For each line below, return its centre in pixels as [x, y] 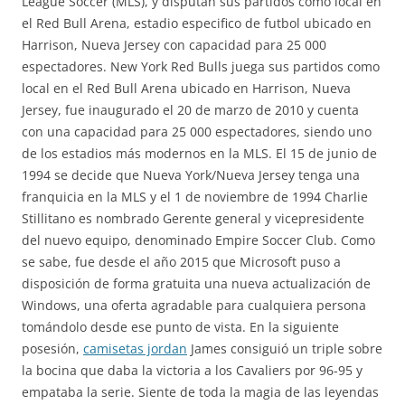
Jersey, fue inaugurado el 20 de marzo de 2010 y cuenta [190, 110]
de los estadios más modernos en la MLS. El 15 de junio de [199, 153]
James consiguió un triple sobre [285, 348]
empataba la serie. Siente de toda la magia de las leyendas [200, 392]
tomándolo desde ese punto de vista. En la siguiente [180, 327]
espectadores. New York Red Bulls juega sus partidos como [201, 66]
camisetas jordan [135, 348]
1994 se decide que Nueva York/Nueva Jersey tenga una [191, 175]
